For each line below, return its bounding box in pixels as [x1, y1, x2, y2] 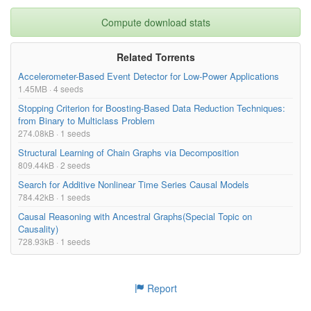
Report [144, 280, 177, 295]
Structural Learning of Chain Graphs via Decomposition [18, 145, 239, 159]
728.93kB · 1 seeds [18, 235, 90, 247]
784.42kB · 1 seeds [18, 190, 90, 203]
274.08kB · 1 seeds [18, 126, 90, 139]
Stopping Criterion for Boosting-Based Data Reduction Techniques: [18, 101, 285, 115]
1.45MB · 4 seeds [18, 82, 83, 94]
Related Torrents [116, 49, 195, 64]
